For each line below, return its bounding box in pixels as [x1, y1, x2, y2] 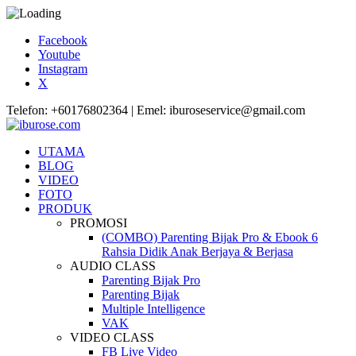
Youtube [38, 48, 80, 61]
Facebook [38, 33, 87, 47]
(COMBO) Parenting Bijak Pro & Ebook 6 [102, 230, 318, 244]
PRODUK [38, 202, 92, 215]
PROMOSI [70, 216, 127, 230]
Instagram [38, 62, 87, 75]
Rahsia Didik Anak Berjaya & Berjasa [102, 245, 293, 258]
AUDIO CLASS [70, 259, 156, 273]
